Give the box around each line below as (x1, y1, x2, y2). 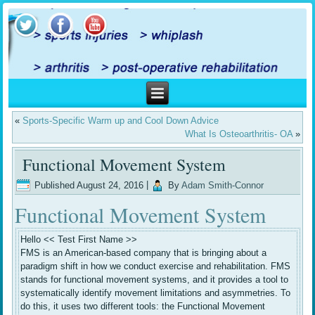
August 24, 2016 (77, 179, 144, 191)
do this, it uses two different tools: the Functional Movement (20, 301, 266, 312)
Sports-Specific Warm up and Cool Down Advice (22, 115, 219, 127)
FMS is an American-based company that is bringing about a (20, 247, 267, 259)
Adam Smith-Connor (181, 179, 264, 191)
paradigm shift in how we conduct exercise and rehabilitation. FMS (20, 261, 291, 272)
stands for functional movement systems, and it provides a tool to (20, 274, 289, 285)
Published (34, 179, 75, 191)
